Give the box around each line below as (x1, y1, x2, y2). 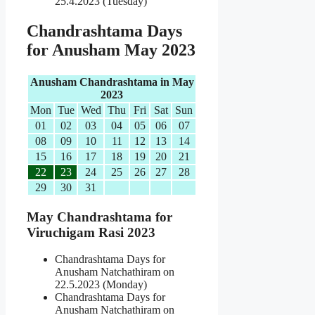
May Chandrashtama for (27, 209, 172, 224)
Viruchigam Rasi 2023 (27, 224, 155, 240)
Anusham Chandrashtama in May (30, 75, 194, 88)
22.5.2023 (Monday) (55, 278, 147, 291)
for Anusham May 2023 (27, 41, 195, 60)
